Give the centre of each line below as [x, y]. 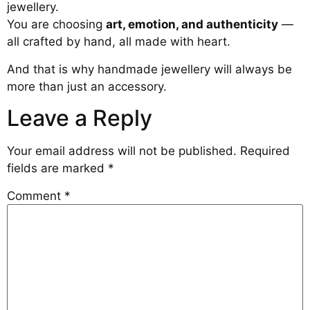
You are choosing [56, 25]
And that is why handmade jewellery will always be [149, 69]
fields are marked [57, 168]
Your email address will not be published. [122, 151]
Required [265, 151]
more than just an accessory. [87, 86]
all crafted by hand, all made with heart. [119, 42]
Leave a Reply [80, 118]
